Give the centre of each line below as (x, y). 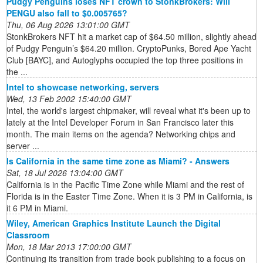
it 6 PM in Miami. (37, 208)
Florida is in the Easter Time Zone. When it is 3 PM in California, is (129, 196)
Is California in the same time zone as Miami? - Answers (118, 161)
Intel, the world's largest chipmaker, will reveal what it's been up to (129, 111)
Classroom (28, 235)
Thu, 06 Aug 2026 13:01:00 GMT (68, 25)
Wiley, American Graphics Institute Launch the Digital (114, 223)
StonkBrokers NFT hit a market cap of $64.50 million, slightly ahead (131, 37)
